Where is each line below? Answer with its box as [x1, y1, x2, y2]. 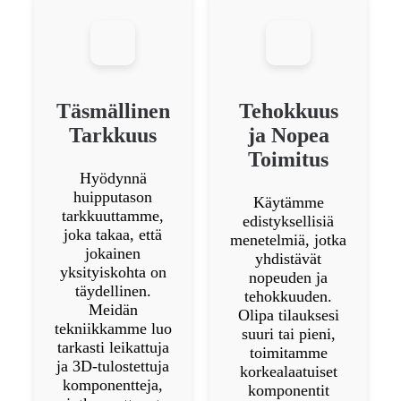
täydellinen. [74, 281, 151, 300]
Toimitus [248, 147, 328, 171]
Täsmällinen [55, 98, 170, 123]
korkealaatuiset [239, 362, 337, 380]
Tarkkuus [69, 123, 157, 147]
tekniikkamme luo [54, 319, 172, 337]
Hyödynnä [79, 168, 147, 187]
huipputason [73, 187, 152, 206]
